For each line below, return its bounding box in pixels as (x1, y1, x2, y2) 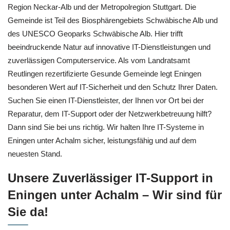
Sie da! (8, 204, 48, 219)
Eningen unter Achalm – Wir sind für (8, 187, 222, 202)
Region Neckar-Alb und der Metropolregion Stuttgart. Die (8, 3, 196, 12)
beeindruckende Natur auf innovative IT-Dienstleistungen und (8, 43, 210, 52)
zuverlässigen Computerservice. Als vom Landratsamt (8, 56, 190, 65)
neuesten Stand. (8, 149, 62, 159)
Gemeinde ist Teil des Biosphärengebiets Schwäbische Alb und (8, 16, 218, 25)
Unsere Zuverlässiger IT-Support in (8, 170, 213, 185)
